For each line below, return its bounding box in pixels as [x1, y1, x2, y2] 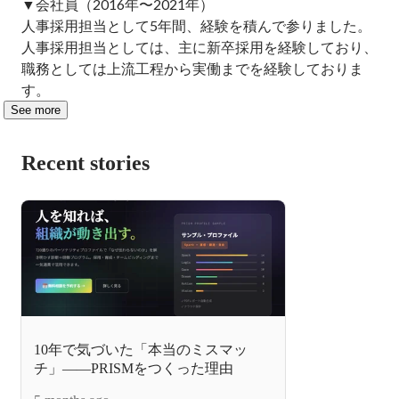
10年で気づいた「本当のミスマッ [34, 341, 248, 357]
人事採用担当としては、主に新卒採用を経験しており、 [21, 38, 378, 55]
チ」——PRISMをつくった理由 [34, 360, 233, 376]
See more [11, 103, 61, 117]
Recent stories [21, 151, 150, 175]
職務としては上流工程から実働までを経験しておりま [21, 60, 363, 77]
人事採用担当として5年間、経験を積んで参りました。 [21, 17, 371, 34]
